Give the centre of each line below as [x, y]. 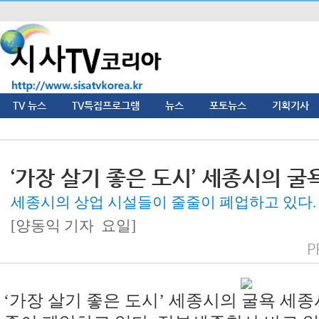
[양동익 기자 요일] [73, 225]
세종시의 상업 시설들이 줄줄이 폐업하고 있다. [163, 202]
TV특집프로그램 [106, 105]
